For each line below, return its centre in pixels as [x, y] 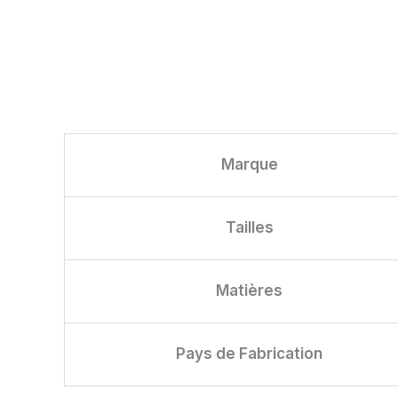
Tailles [249, 228]
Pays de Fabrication [249, 354]
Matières [249, 291]
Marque [249, 165]
